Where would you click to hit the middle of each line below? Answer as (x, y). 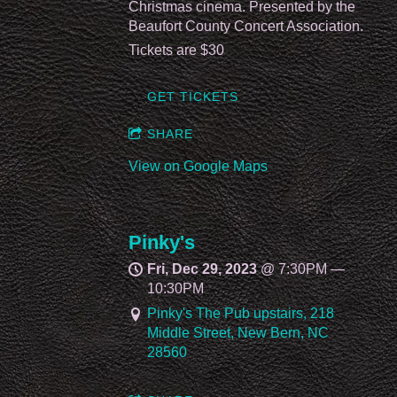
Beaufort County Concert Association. (246, 26)
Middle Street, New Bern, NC (238, 333)
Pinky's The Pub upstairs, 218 (241, 314)
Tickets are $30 (176, 50)
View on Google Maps (198, 166)
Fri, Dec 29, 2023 (202, 269)
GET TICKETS (193, 96)
